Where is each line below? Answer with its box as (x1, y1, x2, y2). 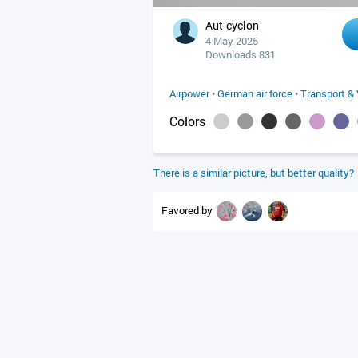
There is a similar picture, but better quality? (153, 165, 354, 180)
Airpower (169, 86, 209, 101)
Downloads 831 (205, 47, 276, 62)
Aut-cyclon (205, 18, 259, 33)
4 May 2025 (205, 34, 258, 48)
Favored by (161, 202, 215, 217)
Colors (169, 113, 205, 129)
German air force (217, 86, 292, 101)
